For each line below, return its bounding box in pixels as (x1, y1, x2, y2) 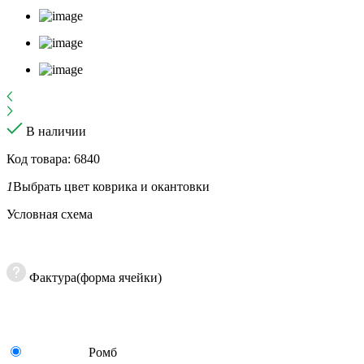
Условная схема (6, 206, 93, 221)
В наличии (26, 123, 86, 138)
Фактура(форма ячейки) (29, 270, 162, 284)
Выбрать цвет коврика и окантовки (13, 179, 210, 193)
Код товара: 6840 (6, 151, 100, 166)
